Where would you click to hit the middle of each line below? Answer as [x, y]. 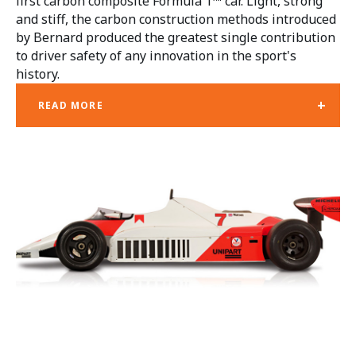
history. [38, 74]
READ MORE [71, 105]
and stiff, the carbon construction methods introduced [176, 19]
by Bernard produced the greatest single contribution [176, 38]
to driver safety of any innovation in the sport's [156, 56]
